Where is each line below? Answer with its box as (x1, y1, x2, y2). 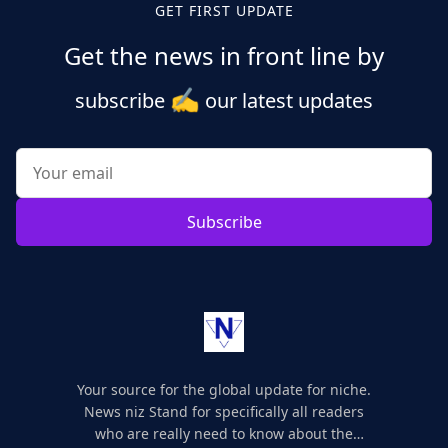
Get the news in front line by (64, 38, 384, 72)
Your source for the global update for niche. (77, 379, 371, 399)
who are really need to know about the (95, 423, 353, 443)
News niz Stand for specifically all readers (84, 401, 364, 421)
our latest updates (200, 86, 373, 114)
